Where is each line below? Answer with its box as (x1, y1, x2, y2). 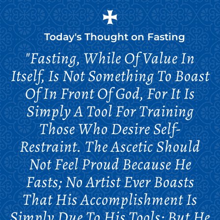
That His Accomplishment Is (23, 189, 197, 210)
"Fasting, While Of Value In (25, 47, 195, 69)
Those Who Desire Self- (39, 118, 181, 139)
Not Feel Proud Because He (28, 153, 192, 175)
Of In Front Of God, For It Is (25, 82, 195, 104)
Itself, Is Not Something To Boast (10, 65, 210, 86)
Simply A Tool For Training (26, 100, 194, 122)
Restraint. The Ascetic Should (20, 136, 200, 157)
